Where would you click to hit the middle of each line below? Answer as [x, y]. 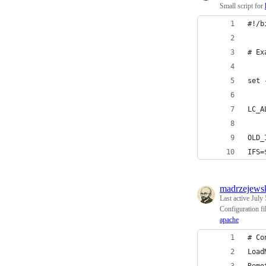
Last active [235, 198]
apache [229, 220]
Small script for [242, 6]
